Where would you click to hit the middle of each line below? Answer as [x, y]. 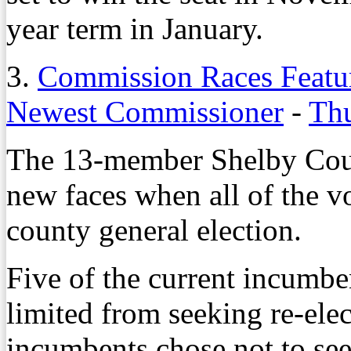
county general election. [154, 230]
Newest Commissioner [145, 111]
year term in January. [135, 28]
